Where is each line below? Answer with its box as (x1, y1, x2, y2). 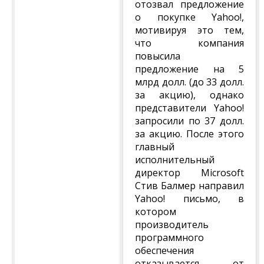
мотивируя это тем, (135, 24, 244, 37)
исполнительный (135, 153, 214, 166)
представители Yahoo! (135, 101, 244, 114)
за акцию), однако (135, 88, 244, 101)
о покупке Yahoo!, (135, 11, 244, 24)
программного (135, 231, 204, 244)
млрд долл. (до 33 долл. (135, 75, 244, 88)
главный (135, 140, 174, 153)
